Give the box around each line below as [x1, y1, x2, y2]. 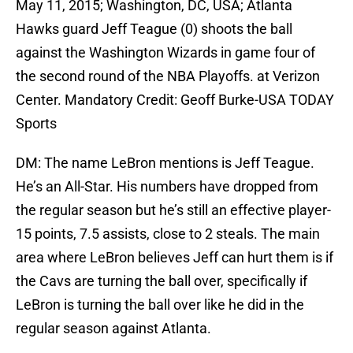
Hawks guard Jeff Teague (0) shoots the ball [16, 20, 292, 38]
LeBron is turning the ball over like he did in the [16, 296, 304, 314]
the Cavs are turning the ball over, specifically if [16, 273, 307, 290]
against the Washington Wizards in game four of [16, 44, 315, 61]
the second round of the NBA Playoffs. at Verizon [16, 68, 320, 85]
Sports [16, 115, 57, 132]
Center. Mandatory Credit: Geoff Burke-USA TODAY [16, 91, 334, 109]
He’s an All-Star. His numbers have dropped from [16, 178, 318, 195]
